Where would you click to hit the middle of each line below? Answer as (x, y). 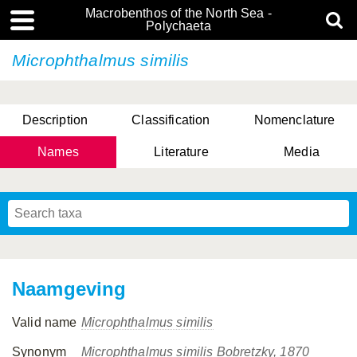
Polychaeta (178, 26)
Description (55, 120)
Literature (181, 152)
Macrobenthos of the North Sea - (178, 13)
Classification (171, 120)
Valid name (45, 322)
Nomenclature (294, 120)
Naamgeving (69, 289)
